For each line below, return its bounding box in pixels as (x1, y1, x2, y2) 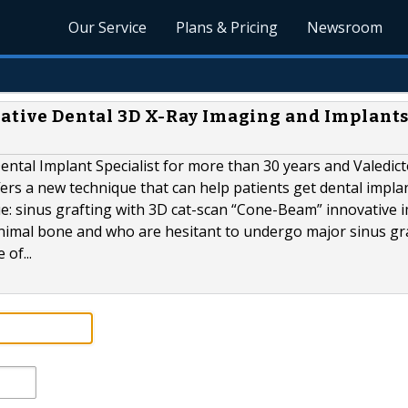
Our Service (68, 17, 148, 37)
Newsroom (307, 17, 383, 37)
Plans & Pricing (176, 17, 279, 37)
